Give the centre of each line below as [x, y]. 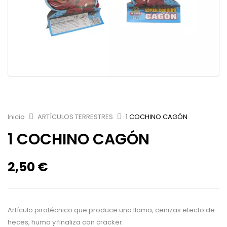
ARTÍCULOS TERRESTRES [75, 117]
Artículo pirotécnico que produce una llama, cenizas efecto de [111, 210]
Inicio [16, 117]
